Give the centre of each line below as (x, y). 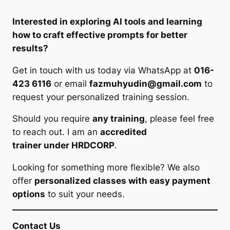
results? (30, 48)
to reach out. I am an (56, 132)
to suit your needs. (85, 194)
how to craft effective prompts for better (100, 35)
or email (70, 83)
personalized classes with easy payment (122, 181)
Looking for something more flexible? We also (106, 168)
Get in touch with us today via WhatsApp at (103, 70)
